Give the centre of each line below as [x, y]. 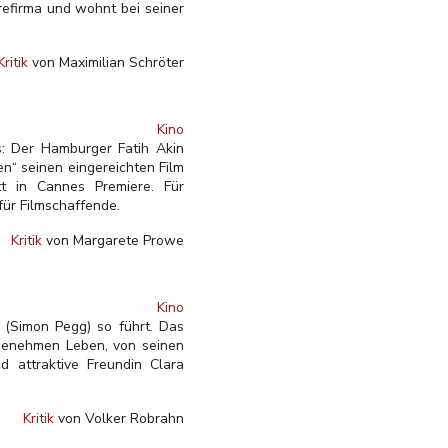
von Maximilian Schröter [106, 62]
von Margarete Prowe [113, 240]
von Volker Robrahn [119, 418]
